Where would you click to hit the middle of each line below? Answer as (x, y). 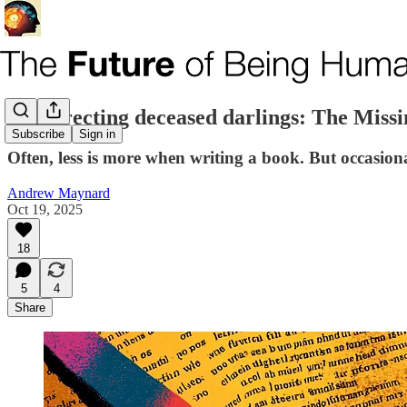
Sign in (97, 134)
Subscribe (38, 134)
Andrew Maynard (59, 193)
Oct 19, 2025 (45, 209)
